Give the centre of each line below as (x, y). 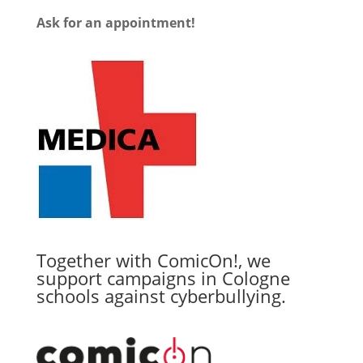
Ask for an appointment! (115, 23)
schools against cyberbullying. (161, 296)
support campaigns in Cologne (163, 278)
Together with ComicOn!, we (153, 261)
